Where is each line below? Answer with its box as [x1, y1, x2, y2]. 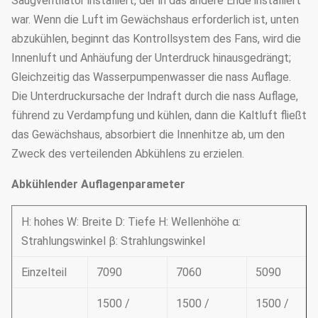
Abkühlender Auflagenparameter [11, 177, 185, 191]
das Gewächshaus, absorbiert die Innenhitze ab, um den [11, 128, 285, 141]
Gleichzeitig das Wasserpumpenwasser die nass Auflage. [11, 70, 291, 84]
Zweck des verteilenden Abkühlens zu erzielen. [11, 147, 244, 160]
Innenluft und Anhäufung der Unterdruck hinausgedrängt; [11, 51, 291, 65]
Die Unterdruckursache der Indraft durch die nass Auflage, [11, 89, 298, 103]
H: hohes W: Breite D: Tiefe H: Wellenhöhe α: [21, 215, 241, 229]
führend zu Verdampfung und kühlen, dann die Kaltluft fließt [11, 109, 307, 122]
